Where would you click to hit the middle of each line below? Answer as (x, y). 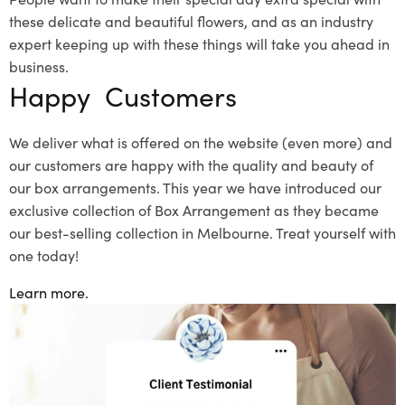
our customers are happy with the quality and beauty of (191, 165)
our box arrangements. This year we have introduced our (195, 188)
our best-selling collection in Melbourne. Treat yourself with (202, 233)
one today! (44, 255)
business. (39, 66)
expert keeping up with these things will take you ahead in (199, 44)
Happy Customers (123, 95)
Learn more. (49, 292)
